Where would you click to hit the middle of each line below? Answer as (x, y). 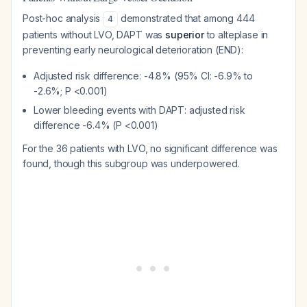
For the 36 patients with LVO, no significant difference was (150, 148)
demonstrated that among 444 (186, 18)
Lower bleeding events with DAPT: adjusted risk (139, 110)
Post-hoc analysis (63, 18)
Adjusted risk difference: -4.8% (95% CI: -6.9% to (144, 76)
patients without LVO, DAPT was (94, 35)
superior (185, 35)
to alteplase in (236, 35)
